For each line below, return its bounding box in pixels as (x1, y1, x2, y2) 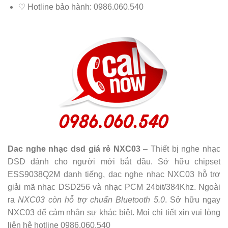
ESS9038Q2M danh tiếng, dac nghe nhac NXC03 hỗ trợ (8, 169, 220, 179)
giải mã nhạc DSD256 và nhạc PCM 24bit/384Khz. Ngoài (8, 182, 220, 191)
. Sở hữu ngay (164, 195, 221, 204)
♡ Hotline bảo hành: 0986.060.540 (18, 3, 144, 12)
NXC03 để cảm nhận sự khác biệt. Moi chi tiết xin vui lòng (8, 208, 220, 217)
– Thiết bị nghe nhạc (140, 144, 221, 153)
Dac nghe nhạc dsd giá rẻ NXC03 (8, 144, 140, 153)
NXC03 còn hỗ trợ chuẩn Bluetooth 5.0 (18, 195, 165, 204)
